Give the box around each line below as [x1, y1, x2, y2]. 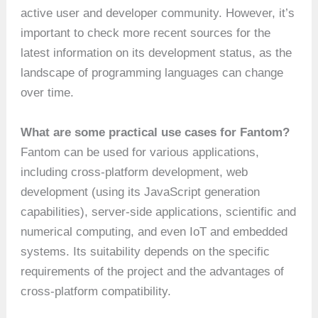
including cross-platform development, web [21, 165, 248, 179]
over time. [21, 86, 75, 100]
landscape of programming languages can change [21, 66, 284, 80]
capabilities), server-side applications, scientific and [21, 204, 297, 219]
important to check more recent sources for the [21, 26, 271, 40]
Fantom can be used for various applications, [21, 145, 260, 159]
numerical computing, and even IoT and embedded [21, 224, 288, 238]
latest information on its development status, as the [21, 46, 292, 60]
